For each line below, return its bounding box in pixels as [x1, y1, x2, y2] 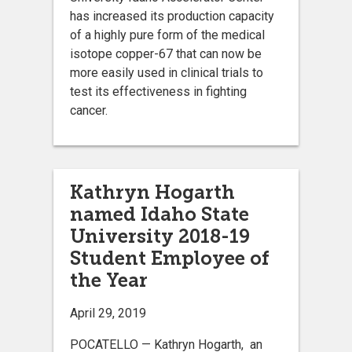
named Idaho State [70, 203, 249, 226]
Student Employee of [70, 247, 269, 270]
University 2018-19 [70, 225, 250, 248]
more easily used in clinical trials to [70, 65, 263, 81]
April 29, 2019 [70, 306, 146, 321]
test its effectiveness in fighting [70, 84, 247, 100]
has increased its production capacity [70, 9, 274, 24]
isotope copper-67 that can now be [70, 46, 262, 62]
